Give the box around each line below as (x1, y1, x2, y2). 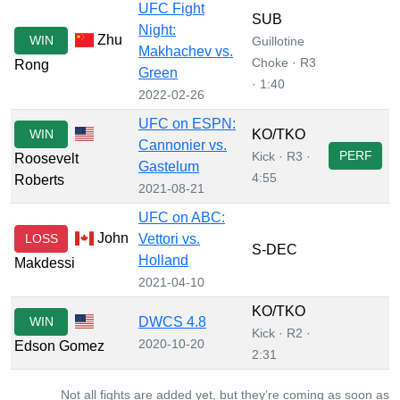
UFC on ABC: (138, 209, 225, 225)
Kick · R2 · (252, 325, 311, 340)
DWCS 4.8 (138, 313, 206, 329)
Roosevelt (14, 150, 79, 166)
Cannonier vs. (138, 137, 227, 153)
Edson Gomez (14, 337, 104, 354)
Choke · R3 (252, 54, 316, 70)
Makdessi (14, 254, 75, 271)
